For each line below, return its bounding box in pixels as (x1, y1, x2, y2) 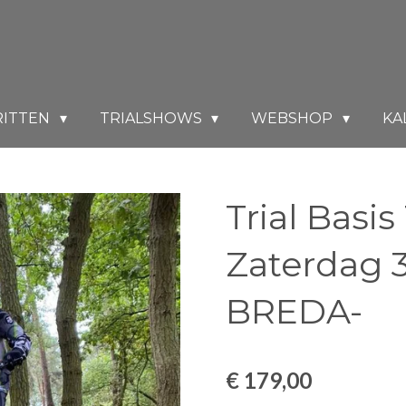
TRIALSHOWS (99, 110, 206, 127)
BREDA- (226, 290, 362, 332)
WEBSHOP (251, 110, 337, 127)
